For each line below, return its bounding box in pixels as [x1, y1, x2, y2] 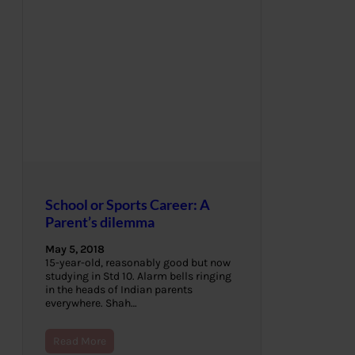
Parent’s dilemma [45, 213, 155, 231]
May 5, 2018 [45, 242, 105, 257]
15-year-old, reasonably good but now [45, 256, 231, 270]
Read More [53, 334, 106, 349]
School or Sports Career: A [45, 196, 210, 214]
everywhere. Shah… [45, 296, 137, 311]
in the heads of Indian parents [45, 283, 193, 297]
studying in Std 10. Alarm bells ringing [45, 269, 231, 284]
